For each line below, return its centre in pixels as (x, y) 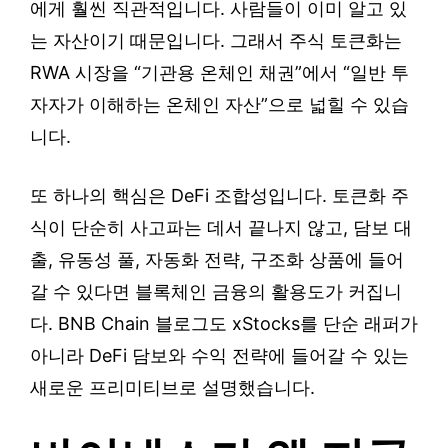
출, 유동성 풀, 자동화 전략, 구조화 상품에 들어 (217, 260)
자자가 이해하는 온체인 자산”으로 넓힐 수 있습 (219, 105)
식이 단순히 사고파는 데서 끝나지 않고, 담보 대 (221, 228)
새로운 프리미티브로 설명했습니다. (172, 388)
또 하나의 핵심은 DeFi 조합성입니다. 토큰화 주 (219, 196)
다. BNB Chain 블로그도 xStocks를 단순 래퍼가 (224, 324)
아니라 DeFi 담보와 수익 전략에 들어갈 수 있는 (219, 356)
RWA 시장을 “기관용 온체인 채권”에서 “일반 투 (219, 73)
